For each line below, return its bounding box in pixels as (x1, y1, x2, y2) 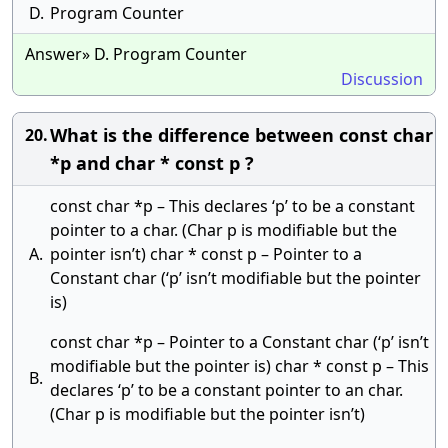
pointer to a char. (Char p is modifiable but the (50, 219, 397, 241)
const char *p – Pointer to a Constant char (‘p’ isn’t (50, 331, 429, 353)
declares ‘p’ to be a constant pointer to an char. (50, 379, 403, 401)
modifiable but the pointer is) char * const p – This (50, 355, 429, 377)
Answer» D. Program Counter (25, 43, 247, 65)
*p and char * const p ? (50, 151, 254, 175)
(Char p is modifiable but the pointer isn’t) (50, 403, 365, 425)
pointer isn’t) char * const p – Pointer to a (50, 243, 362, 265)
